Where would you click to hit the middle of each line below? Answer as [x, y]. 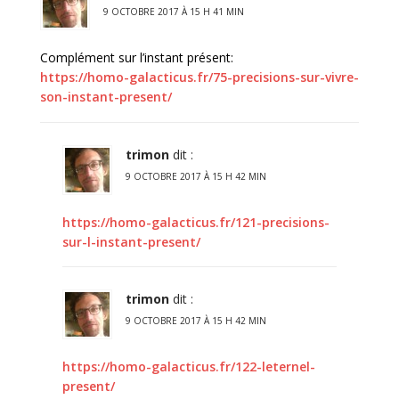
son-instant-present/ [106, 96]
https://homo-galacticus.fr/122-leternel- [189, 367]
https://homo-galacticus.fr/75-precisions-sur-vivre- [199, 77]
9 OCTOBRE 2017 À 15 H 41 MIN [174, 11]
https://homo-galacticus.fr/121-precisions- [196, 222]
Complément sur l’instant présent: [137, 57]
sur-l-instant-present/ [131, 241]
